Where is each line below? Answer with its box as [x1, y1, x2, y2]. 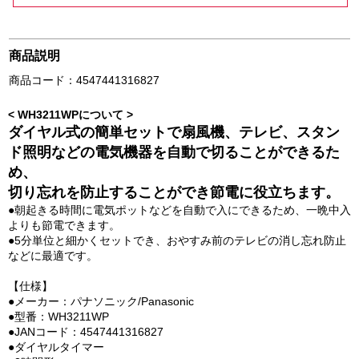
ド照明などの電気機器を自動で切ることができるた [8, 144, 340, 160]
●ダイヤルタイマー [8, 341, 104, 353]
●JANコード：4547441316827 [8, 325, 163, 338]
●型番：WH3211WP [8, 310, 109, 323]
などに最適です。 [8, 249, 98, 262]
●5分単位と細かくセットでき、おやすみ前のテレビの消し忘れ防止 [8, 234, 346, 247]
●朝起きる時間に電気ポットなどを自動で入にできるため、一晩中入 [8, 204, 351, 216]
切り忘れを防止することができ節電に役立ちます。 [8, 184, 340, 200]
